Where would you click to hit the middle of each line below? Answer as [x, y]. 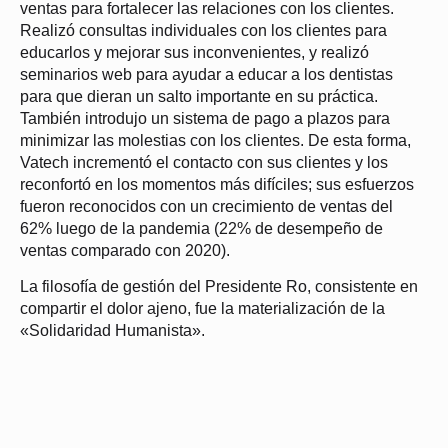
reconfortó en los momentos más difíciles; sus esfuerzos [217, 185]
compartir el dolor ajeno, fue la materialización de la [202, 309]
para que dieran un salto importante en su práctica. [199, 97]
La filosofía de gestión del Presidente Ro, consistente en [219, 287]
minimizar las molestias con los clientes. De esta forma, [215, 141]
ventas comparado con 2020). [125, 251]
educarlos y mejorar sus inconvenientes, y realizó [194, 53]
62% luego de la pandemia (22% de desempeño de [201, 229]
